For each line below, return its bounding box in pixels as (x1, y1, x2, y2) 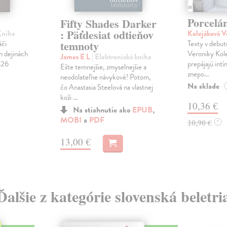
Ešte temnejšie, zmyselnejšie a (60, 61, 146, 72)
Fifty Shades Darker (60, 15, 157, 32)
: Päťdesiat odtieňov (60, 26, 154, 43)
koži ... (60, 91, 78, 103)
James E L (60, 51, 92, 62)
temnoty (60, 37, 99, 54)
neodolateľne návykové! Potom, (60, 71, 151, 83)
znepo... (187, 68, 209, 80)
